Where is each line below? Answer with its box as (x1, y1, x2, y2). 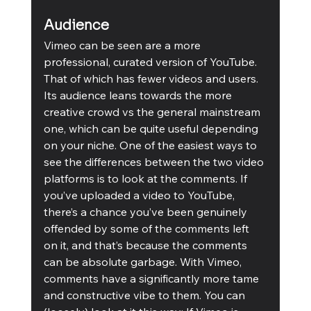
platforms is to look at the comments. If (43, 171, 250, 185)
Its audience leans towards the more (43, 87, 235, 102)
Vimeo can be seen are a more (43, 37, 203, 52)
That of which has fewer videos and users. (43, 71, 261, 85)
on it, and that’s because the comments (43, 237, 250, 252)
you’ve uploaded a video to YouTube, (43, 187, 237, 202)
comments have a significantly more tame (43, 271, 262, 285)
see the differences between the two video (43, 154, 267, 169)
